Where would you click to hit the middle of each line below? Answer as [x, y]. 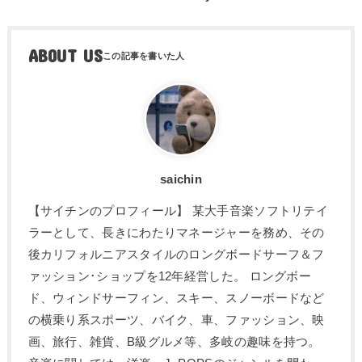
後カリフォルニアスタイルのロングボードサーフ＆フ [176, 254]
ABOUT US [65, 56]
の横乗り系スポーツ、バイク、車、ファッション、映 [176, 320]
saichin [181, 180]
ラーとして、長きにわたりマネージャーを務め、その [176, 232]
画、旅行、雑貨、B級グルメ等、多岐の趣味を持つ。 [174, 341]
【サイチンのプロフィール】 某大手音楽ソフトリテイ [178, 210]
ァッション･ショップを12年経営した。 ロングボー [170, 276]
